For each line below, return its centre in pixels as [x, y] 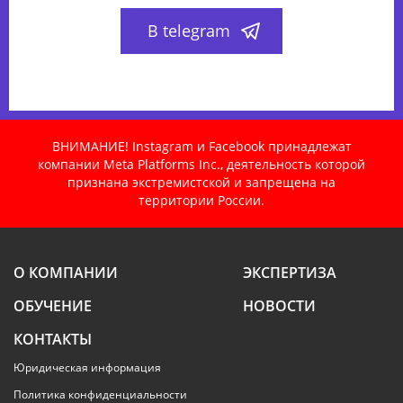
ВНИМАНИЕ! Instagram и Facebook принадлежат [201, 146]
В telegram [189, 30]
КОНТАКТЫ [53, 339]
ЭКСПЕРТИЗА [290, 272]
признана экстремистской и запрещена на [201, 182]
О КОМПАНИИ [66, 272]
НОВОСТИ [279, 305]
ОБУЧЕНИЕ [53, 305]
